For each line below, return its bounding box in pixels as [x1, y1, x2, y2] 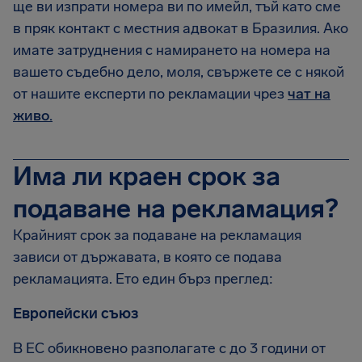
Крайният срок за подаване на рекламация [13, 226, 301, 244]
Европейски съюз [13, 305, 138, 322]
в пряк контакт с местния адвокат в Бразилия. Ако [13, 19, 348, 37]
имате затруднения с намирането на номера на [13, 41, 330, 59]
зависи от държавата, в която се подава [13, 248, 282, 266]
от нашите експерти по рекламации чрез [13, 85, 288, 103]
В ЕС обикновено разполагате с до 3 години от [13, 339, 326, 357]
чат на [288, 85, 330, 103]
